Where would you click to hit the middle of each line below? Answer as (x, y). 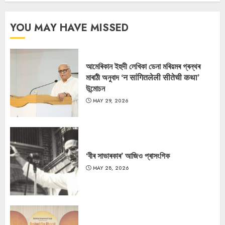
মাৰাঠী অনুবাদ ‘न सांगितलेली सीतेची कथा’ (143, 77)
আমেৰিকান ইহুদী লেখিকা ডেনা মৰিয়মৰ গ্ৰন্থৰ (143, 66)
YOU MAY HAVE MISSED (69, 28)
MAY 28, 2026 (111, 168)
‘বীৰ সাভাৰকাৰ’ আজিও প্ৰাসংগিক (128, 156)
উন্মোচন (95, 88)
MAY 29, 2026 (110, 101)
